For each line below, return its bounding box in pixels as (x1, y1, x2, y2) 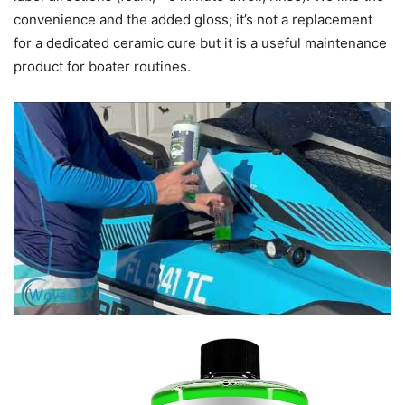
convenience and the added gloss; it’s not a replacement (14, 11, 372, 29)
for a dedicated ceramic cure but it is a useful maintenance (14, 34, 387, 52)
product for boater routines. (14, 58, 191, 76)
